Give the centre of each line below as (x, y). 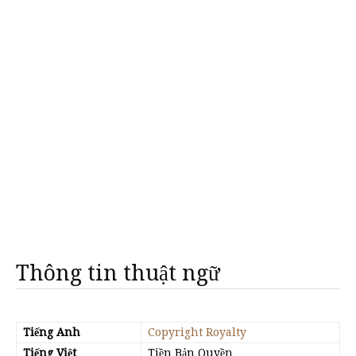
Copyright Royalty (197, 332)
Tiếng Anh (52, 332)
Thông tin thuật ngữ (118, 273)
